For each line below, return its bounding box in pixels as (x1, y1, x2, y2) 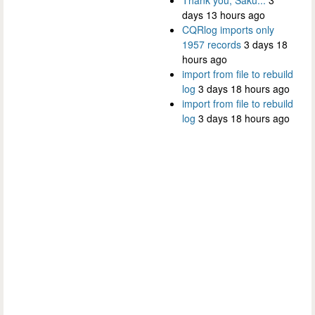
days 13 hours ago (182, 7, 265, 22)
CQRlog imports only (182, 22, 274, 37)
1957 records (182, 37, 241, 51)
